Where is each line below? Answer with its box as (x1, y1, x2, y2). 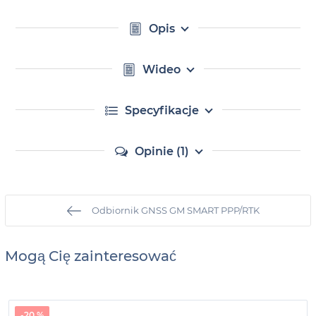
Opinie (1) (134, 145, 189, 158)
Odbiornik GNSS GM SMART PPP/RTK (92, 205, 260, 216)
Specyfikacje (124, 104, 199, 117)
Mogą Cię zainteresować (5, 248, 176, 265)
